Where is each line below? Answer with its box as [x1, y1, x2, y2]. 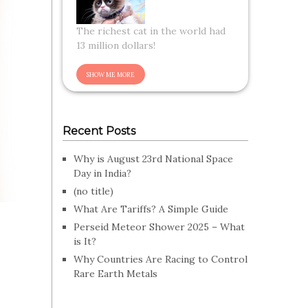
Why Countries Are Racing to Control [74, 253, 247, 265]
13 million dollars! [76, 39, 155, 52]
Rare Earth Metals [74, 267, 157, 280]
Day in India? [74, 167, 131, 179]
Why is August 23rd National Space [74, 153, 233, 165]
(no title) [74, 185, 113, 197]
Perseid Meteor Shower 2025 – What [74, 221, 245, 233]
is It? [74, 235, 96, 247]
